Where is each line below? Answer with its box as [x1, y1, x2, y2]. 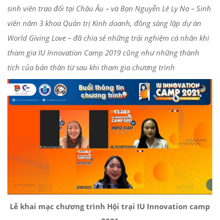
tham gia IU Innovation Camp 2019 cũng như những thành [7, 47, 199, 57]
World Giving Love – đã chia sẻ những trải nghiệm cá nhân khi [7, 32, 209, 43]
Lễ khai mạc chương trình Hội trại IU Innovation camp [10, 201, 210, 211]
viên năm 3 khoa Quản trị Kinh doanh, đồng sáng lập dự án [7, 18, 201, 28]
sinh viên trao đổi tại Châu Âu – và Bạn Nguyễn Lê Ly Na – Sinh [7, 3, 211, 13]
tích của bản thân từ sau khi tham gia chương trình [7, 62, 175, 72]
